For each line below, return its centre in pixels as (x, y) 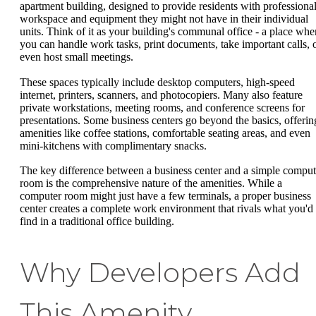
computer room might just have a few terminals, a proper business (165, 196)
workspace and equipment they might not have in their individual (164, 19)
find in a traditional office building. (97, 221)
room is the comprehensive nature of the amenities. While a (151, 183)
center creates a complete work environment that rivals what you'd (166, 209)
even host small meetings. (77, 57)
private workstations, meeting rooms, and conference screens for (162, 107)
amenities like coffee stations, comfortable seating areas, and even (165, 133)
